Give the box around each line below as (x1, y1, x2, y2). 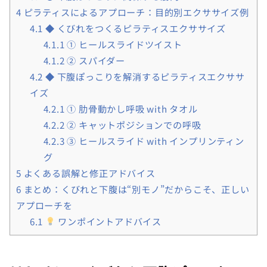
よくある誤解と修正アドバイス (21, 166, 156, 179)
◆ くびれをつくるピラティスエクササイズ (43, 21, 226, 35)
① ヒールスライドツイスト (64, 37, 182, 51)
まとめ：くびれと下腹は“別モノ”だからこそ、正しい (21, 182, 250, 195)
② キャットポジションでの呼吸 (64, 117, 201, 131)
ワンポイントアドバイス (55, 214, 162, 228)
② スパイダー (64, 53, 125, 67)
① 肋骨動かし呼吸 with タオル (64, 101, 198, 115)
